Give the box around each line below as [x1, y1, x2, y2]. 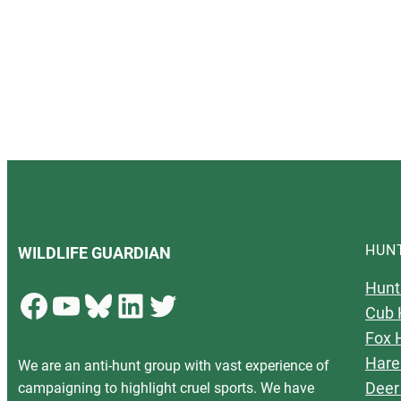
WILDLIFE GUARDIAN [18, 243, 171, 262]
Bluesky [81, 286, 97, 324]
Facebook [17, 286, 33, 324]
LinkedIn [114, 286, 132, 324]
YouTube [49, 286, 66, 324]
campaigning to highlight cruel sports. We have [18, 380, 314, 397]
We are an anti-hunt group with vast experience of [18, 357, 329, 374]
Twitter [146, 286, 157, 324]
